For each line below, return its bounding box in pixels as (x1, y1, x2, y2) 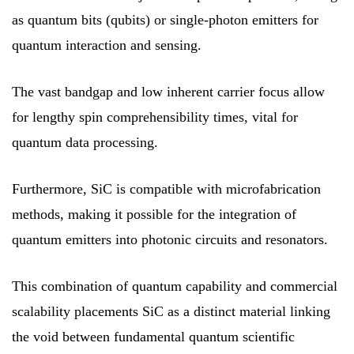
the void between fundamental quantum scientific (12, 328, 295, 345)
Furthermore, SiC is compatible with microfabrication (12, 180, 321, 197)
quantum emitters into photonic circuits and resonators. (12, 231, 328, 247)
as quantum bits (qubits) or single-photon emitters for (12, 11, 318, 28)
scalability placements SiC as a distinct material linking (12, 303, 330, 319)
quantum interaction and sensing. (12, 36, 201, 53)
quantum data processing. (12, 134, 158, 150)
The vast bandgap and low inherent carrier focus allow (12, 83, 325, 100)
